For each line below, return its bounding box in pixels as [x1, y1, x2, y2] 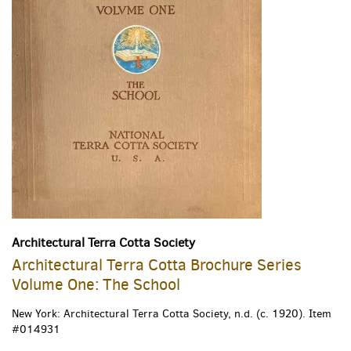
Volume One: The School [12, 273, 180, 295]
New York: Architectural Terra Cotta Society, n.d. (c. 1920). [12, 306, 306, 321]
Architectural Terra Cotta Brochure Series [12, 254, 302, 276]
